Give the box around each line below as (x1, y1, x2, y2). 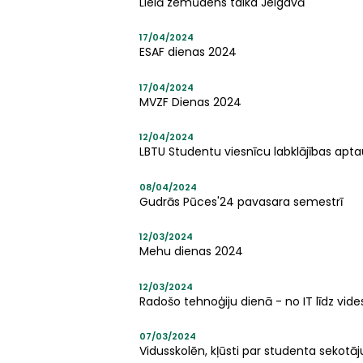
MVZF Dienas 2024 (139, 93, 241, 110)
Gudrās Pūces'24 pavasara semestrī (139, 193, 343, 210)
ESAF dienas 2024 (139, 44, 237, 61)
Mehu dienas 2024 (139, 243, 243, 260)
